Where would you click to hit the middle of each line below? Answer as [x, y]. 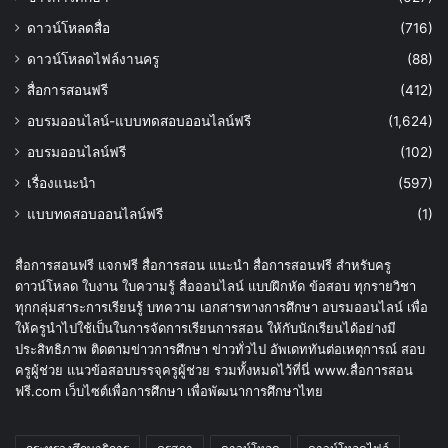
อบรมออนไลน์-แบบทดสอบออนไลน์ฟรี [139, 121]
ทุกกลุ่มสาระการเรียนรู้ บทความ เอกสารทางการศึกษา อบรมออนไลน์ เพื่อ [221, 307]
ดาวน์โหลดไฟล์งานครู [93, 59]
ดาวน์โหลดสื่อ [68, 28]
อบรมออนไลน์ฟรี [76, 152]
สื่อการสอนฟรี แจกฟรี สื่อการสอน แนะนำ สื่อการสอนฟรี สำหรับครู [203, 265]
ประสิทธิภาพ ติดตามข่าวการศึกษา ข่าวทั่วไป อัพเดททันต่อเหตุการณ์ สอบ [220, 349]
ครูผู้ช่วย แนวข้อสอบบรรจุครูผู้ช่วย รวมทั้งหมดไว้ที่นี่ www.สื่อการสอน [214, 370]
